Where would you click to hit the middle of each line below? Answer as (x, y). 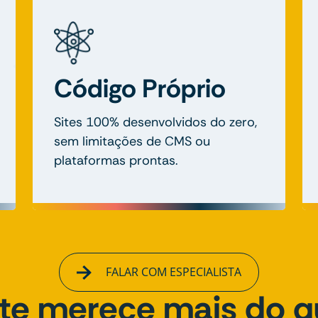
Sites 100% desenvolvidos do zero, (155, 122)
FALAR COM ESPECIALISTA (172, 272)
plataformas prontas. (116, 161)
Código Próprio (140, 89)
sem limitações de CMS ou (132, 142)
